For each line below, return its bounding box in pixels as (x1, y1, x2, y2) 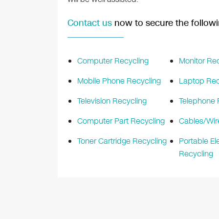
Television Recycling (77, 95, 147, 107)
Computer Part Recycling (77, 115, 165, 127)
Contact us (67, 17, 112, 30)
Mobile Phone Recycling (77, 75, 161, 87)
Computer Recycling (77, 55, 149, 67)
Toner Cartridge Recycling (77, 135, 167, 147)
